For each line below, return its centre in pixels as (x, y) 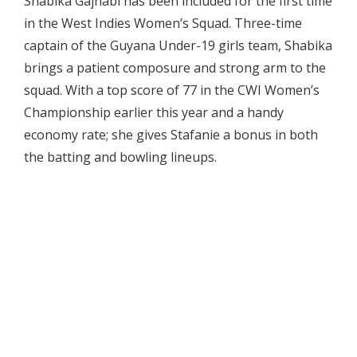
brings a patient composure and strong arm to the (175, 67)
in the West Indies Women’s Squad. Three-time (163, 23)
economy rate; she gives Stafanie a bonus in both (171, 134)
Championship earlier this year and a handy (154, 112)
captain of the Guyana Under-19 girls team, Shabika (178, 45)
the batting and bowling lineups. (120, 157)
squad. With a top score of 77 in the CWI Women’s (172, 90)
